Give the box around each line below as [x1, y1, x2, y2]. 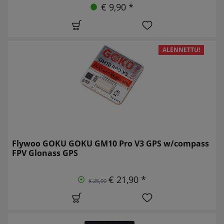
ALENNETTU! [162, 45, 200, 54]
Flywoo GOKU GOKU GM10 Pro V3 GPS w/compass [12, 137, 209, 149]
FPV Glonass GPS [12, 147, 78, 158]
